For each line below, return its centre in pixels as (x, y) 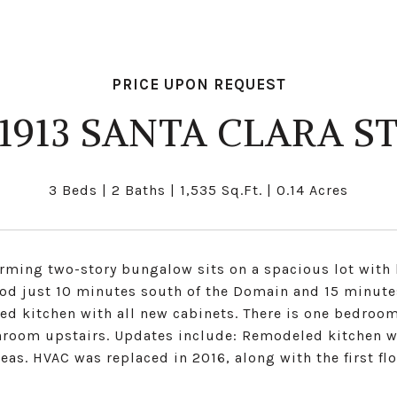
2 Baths (139, 190)
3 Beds (73, 190)
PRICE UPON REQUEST (198, 84)
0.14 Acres (312, 190)
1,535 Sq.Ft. (221, 190)
